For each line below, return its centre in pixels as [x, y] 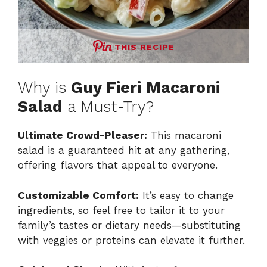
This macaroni [184, 136]
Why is [44, 88]
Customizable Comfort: [78, 195]
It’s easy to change [186, 195]
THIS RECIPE [144, 47]
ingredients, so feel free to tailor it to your [121, 210]
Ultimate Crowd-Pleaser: [83, 136]
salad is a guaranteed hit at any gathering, [124, 150]
